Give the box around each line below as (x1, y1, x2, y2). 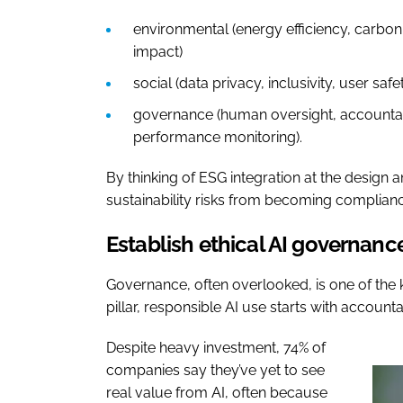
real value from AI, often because (106, 383, 327, 401)
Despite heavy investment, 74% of (106, 338, 326, 356)
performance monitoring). (133, 128, 302, 146)
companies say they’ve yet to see (106, 361, 325, 379)
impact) (133, 42, 183, 60)
